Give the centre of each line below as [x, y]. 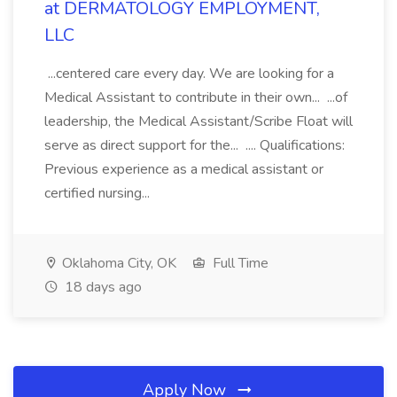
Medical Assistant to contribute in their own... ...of [196, 97]
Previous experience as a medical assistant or [184, 169]
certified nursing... [99, 193]
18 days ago [101, 287]
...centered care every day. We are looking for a [189, 74]
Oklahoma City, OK [117, 263]
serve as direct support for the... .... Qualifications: [195, 145]
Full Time [239, 263]
